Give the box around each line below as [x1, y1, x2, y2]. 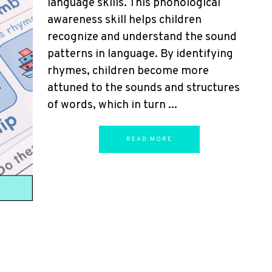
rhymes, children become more [47, 64, 209, 78]
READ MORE [126, 135, 172, 143]
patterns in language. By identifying [47, 47, 233, 61]
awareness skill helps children [47, 13, 202, 27]
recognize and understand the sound [47, 30, 237, 44]
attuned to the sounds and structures [47, 81, 240, 95]
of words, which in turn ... [47, 98, 177, 112]
